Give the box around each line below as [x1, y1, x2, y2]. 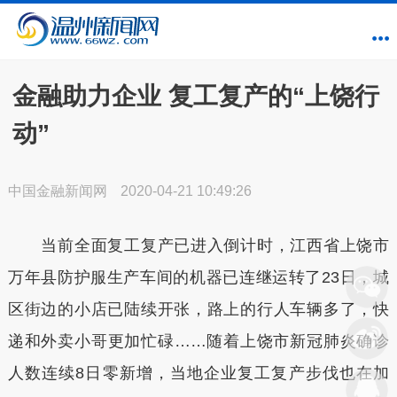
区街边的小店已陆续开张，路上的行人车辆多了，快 [7, 300, 390, 318]
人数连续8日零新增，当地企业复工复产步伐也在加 [7, 364, 390, 382]
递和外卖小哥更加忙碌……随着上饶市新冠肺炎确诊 [7, 332, 390, 350]
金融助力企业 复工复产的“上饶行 [12, 82, 379, 110]
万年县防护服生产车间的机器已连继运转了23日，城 [7, 269, 390, 286]
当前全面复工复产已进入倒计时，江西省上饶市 [7, 237, 390, 254]
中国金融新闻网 [7, 183, 107, 198]
